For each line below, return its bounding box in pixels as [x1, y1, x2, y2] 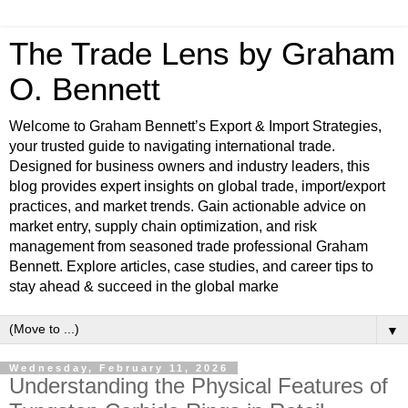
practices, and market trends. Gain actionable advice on [9, 199, 366, 214]
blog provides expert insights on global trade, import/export [9, 178, 385, 194]
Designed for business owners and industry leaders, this [9, 158, 370, 174]
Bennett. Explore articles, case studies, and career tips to [9, 259, 373, 274]
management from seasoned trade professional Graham [9, 239, 368, 254]
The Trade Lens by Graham [9, 36, 395, 71]
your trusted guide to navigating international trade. [9, 138, 335, 154]
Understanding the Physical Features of [9, 373, 388, 398]
